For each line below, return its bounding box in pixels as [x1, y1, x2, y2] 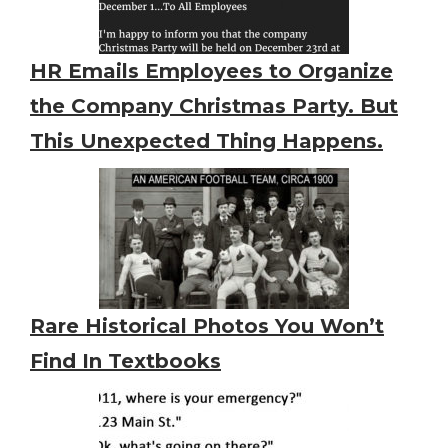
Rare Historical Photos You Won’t [30, 314, 384, 339]
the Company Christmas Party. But [30, 94, 398, 119]
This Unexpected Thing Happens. [30, 129, 383, 154]
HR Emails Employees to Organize [30, 59, 393, 84]
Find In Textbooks [30, 349, 221, 374]
